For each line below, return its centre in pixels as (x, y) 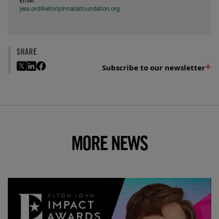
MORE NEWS (109, 145)
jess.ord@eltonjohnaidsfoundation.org (70, 9)
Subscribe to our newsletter (153, 67)
